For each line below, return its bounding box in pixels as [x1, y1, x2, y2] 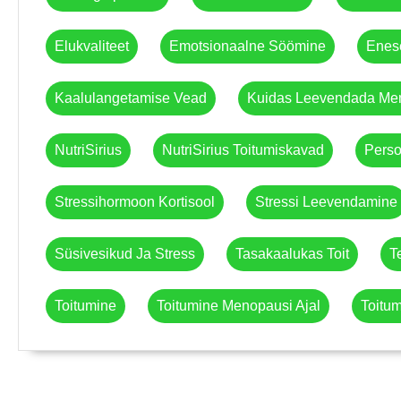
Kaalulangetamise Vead [55, 90, 207, 107]
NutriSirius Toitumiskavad [162, 142, 324, 158]
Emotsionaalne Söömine [169, 38, 326, 55]
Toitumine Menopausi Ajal [157, 298, 320, 314]
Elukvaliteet [55, 38, 129, 55]
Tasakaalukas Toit [235, 246, 349, 262]
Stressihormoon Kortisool [55, 194, 215, 210]
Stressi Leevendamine [255, 194, 397, 210]
